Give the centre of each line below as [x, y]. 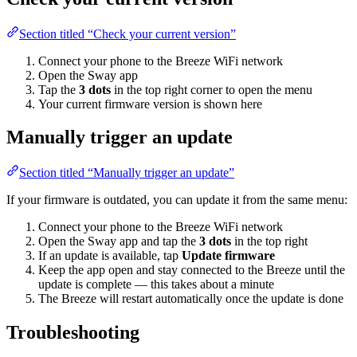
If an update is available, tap [110, 256]
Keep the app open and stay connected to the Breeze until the [192, 270]
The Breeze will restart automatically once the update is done [191, 299]
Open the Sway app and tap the [119, 241]
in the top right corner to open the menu [212, 89]
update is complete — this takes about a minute [156, 284]
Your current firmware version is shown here [150, 104]
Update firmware [228, 256]
